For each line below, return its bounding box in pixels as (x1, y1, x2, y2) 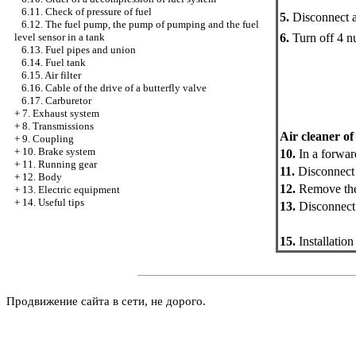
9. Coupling (22, 133, 74, 145)
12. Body (22, 171, 62, 183)
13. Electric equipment (22, 184, 120, 195)
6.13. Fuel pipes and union (21, 44, 136, 56)
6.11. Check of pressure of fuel (21, 6, 152, 17)
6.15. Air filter (21, 69, 81, 81)
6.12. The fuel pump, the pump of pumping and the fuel (21, 18, 259, 30)
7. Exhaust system (22, 107, 99, 119)
